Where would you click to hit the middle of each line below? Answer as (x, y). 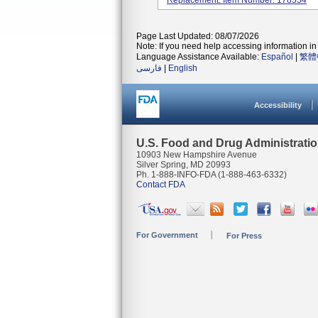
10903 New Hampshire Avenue (197, 155)
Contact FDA (161, 185)
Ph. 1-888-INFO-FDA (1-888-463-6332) (212, 175)
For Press (244, 236)
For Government (167, 235)
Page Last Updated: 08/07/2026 (198, 36)
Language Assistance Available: (199, 57)
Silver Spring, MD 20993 (183, 165)
